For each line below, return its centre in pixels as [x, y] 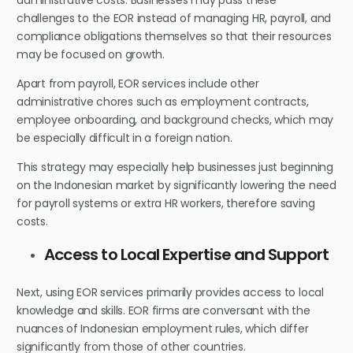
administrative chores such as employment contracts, [163, 102]
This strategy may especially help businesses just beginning [175, 167]
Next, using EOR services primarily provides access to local [170, 293]
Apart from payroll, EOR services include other [138, 84]
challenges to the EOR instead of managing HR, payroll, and [174, 19]
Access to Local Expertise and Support [187, 255]
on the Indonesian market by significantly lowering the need [176, 186]
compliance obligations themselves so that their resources [174, 37]
